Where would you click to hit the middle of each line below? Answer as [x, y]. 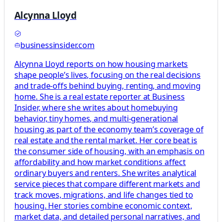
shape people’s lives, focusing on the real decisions [108, 75]
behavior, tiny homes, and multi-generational [96, 119]
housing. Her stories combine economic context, [103, 206]
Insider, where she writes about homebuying [96, 108]
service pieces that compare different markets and [107, 184]
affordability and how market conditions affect [100, 162]
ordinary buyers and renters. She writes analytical [106, 173]
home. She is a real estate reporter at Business [100, 97]
